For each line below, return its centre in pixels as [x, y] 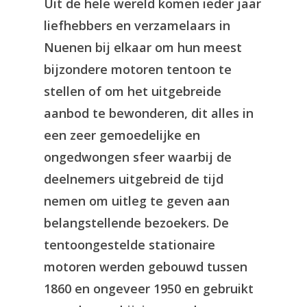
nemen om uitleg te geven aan [137, 201]
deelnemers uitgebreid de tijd [134, 179]
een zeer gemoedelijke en [122, 135]
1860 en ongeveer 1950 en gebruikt [149, 288]
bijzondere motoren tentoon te [138, 69]
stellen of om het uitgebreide [133, 91]
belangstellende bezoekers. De [136, 223]
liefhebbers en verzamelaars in [137, 25]
